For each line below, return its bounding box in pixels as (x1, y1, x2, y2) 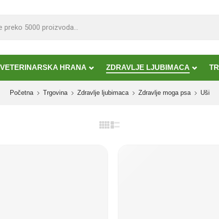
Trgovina (43, 89, 67, 96)
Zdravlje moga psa (138, 89, 191, 96)
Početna (9, 89, 33, 96)
